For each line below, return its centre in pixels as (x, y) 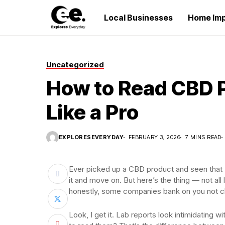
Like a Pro (92, 112)
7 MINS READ (203, 137)
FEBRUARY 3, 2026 (155, 137)
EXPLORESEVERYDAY (91, 137)
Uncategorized (75, 65)
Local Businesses (138, 18)
